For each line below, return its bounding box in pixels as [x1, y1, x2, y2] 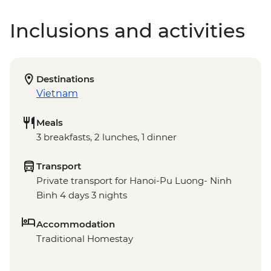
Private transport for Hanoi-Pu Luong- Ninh [36, 175, 232, 187]
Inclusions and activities [10, 19, 245, 43]
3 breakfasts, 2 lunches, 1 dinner [36, 131, 177, 143]
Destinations [36, 73, 94, 85]
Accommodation [36, 218, 115, 230]
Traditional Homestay [36, 233, 133, 245]
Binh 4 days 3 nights [36, 189, 127, 201]
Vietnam [36, 88, 78, 100]
